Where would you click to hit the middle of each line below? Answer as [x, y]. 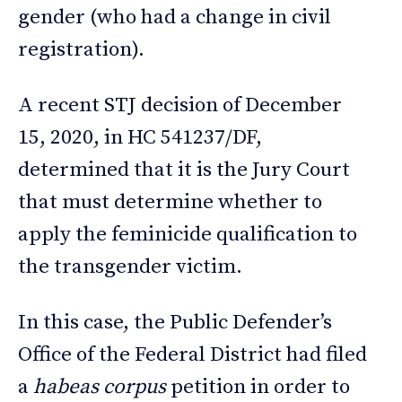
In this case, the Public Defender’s [175, 323]
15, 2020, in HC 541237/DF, [140, 138]
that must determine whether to [170, 203]
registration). [81, 50]
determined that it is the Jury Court [184, 170]
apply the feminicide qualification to [188, 235]
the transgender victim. [130, 267]
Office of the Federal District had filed [192, 355]
